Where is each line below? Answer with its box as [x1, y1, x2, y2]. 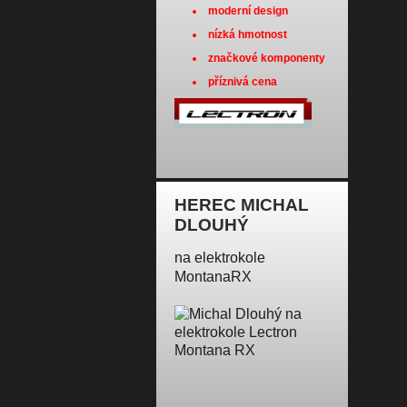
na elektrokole [174, 250, 265, 265]
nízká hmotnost [208, 28, 287, 41]
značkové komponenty [208, 52, 325, 65]
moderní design [208, 5, 288, 17]
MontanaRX [174, 269, 252, 284]
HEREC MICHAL [174, 195, 309, 214]
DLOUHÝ [174, 215, 249, 234]
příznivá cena [208, 75, 277, 88]
